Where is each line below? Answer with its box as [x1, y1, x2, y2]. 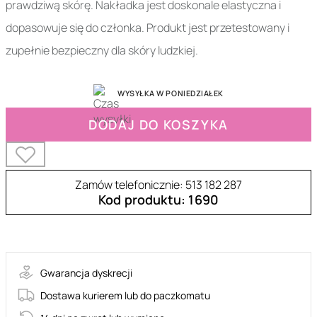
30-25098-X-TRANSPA [6, 221, 122, 238]
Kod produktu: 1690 [98, 191, 219, 209]
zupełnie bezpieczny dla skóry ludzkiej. [6, 42, 198, 58]
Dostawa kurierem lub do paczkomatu [40, 288, 210, 302]
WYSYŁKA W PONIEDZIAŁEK [117, 88, 224, 98]
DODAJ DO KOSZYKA [88, 116, 229, 134]
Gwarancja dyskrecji [40, 265, 132, 279]
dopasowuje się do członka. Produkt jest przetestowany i [6, 20, 289, 35]
